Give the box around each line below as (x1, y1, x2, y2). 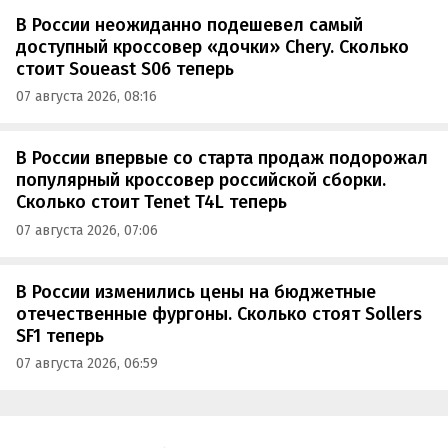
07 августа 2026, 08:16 (16, 88, 157, 106)
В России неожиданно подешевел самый (16, 13, 363, 36)
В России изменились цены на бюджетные (16, 280, 376, 303)
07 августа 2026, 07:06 (16, 221, 158, 239)
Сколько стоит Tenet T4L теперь (16, 191, 287, 214)
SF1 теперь (16, 324, 104, 347)
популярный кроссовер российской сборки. (16, 169, 386, 192)
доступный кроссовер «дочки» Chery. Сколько (16, 35, 409, 58)
